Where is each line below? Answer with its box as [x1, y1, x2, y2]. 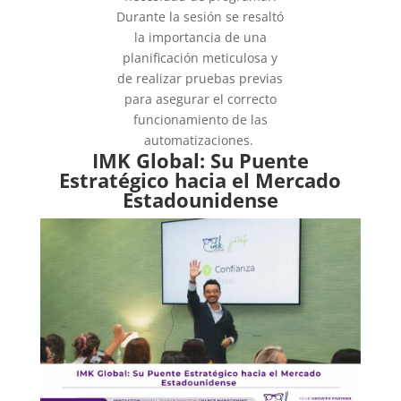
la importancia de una [133, 29, 267, 46]
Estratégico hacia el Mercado [59, 166, 342, 193]
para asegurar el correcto [124, 90, 277, 107]
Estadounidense [122, 186, 278, 213]
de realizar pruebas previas [117, 70, 284, 87]
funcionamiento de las [132, 111, 268, 128]
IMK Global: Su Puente [91, 147, 309, 174]
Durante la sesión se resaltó [116, 8, 285, 25]
